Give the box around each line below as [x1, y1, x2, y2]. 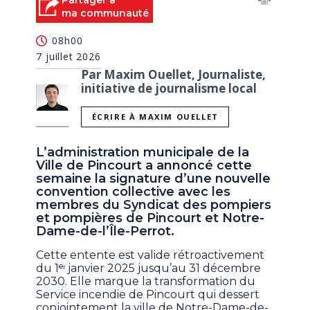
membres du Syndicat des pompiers [36, 197, 272, 213]
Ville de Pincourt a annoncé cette [36, 158, 253, 174]
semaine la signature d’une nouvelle [36, 171, 271, 187]
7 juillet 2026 [36, 49, 101, 63]
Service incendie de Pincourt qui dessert [36, 288, 260, 302]
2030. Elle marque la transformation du [36, 275, 256, 289]
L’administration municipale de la [36, 145, 250, 161]
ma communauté [62, 7, 149, 19]
